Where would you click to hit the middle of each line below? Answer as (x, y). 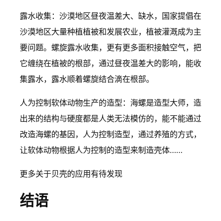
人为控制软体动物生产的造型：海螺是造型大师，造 (110, 103)
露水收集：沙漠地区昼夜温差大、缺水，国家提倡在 (110, 16)
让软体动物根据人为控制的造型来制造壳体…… (101, 150)
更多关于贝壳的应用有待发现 (71, 174)
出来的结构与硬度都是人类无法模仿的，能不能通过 (110, 119)
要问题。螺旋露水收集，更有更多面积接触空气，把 (110, 48)
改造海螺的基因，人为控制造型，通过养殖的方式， (110, 134)
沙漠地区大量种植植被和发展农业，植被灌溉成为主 (110, 32)
